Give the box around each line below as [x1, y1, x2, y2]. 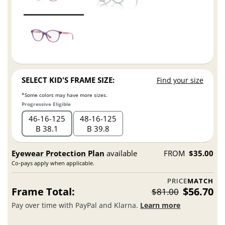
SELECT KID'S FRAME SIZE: [22, 75, 115, 85]
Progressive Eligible [22, 100, 71, 108]
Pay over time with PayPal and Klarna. [12, 200, 141, 210]
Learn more [140, 200, 181, 210]
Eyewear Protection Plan [12, 148, 105, 159]
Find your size [156, 75, 203, 85]
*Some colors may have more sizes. [22, 91, 108, 98]
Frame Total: [12, 185, 75, 199]
